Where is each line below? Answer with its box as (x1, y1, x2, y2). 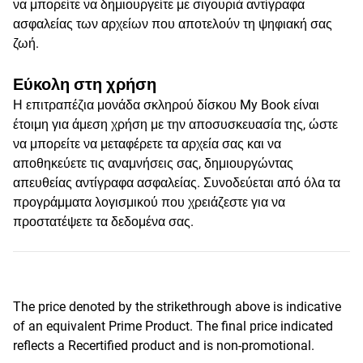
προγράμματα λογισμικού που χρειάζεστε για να (13, 194, 285, 210)
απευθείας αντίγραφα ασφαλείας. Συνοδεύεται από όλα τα (13, 175, 340, 190)
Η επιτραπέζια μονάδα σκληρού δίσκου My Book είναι (13, 97, 319, 113)
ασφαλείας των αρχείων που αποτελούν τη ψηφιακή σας (13, 16, 332, 32)
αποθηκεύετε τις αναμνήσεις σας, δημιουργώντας (13, 156, 293, 171)
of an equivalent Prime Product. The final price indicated (13, 318, 333, 334)
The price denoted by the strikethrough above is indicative (13, 299, 341, 314)
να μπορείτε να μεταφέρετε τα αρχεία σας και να (13, 136, 281, 152)
